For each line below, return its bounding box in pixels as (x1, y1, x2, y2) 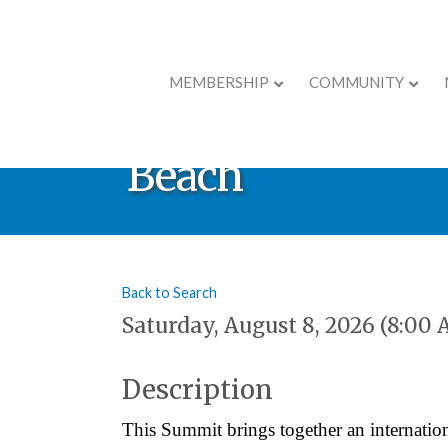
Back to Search (122, 283, 217, 301)
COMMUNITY (309, 72, 404, 91)
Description (122, 372, 273, 406)
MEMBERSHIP (169, 72, 269, 91)
